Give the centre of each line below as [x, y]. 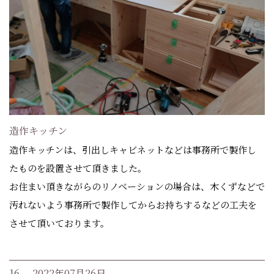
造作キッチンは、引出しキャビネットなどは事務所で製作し [133, 150]
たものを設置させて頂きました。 [78, 168]
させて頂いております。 [59, 223]
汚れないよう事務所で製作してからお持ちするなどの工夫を [133, 205]
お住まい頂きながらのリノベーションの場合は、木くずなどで [137, 187]
